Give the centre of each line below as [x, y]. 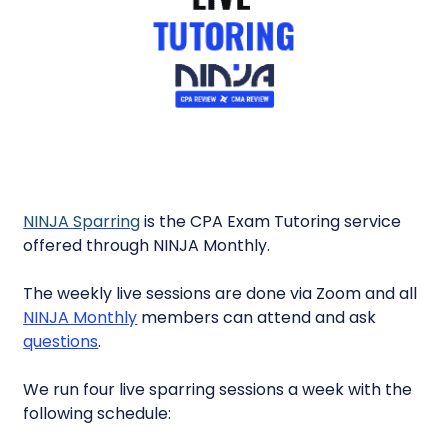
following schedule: [97, 414]
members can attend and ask [257, 318]
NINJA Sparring [82, 222]
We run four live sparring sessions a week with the [218, 390]
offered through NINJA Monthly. [147, 246]
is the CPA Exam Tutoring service [271, 222]
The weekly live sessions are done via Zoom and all [220, 294]
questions [61, 342]
